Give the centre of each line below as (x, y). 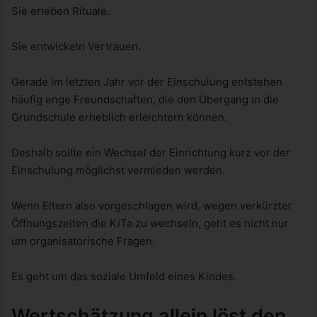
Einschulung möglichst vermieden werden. (118, 170)
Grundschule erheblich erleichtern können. (119, 117)
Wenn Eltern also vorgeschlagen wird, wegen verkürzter (152, 205)
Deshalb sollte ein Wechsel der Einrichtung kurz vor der (151, 152)
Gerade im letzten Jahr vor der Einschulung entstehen (147, 81)
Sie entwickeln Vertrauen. (76, 46)
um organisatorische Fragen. (83, 241)
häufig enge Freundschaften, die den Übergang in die (145, 99)
